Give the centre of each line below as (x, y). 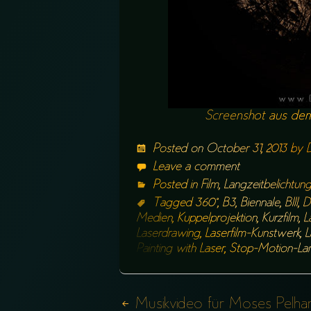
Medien (154, 219)
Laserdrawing (168, 234)
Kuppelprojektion (217, 219)
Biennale (260, 203)
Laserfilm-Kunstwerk (252, 234)
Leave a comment (196, 167)
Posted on (179, 149)
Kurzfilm (280, 219)
